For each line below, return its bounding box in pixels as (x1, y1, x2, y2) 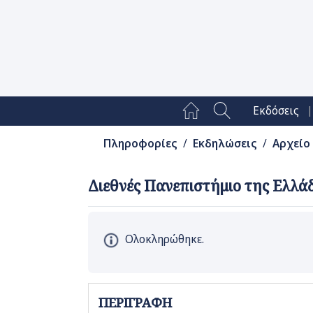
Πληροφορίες (103, 136, 177, 152)
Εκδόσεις (252, 103, 299, 119)
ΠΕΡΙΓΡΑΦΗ (99, 294, 172, 312)
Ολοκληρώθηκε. (125, 232, 204, 247)
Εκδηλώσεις (192, 136, 257, 152)
